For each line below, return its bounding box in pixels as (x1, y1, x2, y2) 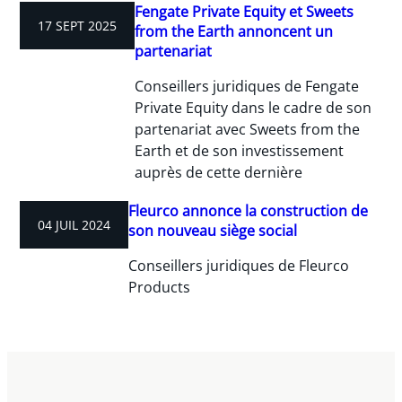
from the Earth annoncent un (135, 21, 334, 41)
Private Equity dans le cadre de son (135, 98, 372, 118)
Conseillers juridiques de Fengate (135, 76, 360, 96)
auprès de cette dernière (135, 162, 303, 182)
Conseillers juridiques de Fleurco (128, 256, 350, 275)
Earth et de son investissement (135, 141, 345, 161)
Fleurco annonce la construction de (128, 200, 369, 221)
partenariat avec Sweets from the (135, 119, 361, 139)
